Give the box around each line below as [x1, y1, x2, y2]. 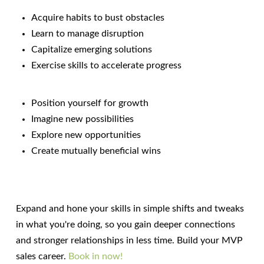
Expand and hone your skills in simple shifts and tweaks [16, 204, 245, 214]
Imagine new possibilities [31, 114, 134, 124]
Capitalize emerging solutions [31, 45, 153, 55]
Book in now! [68, 252, 123, 262]
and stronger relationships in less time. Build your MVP [16, 236, 243, 246]
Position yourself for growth [31, 98, 149, 108]
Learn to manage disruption [31, 29, 144, 39]
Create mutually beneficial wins [31, 146, 161, 156]
